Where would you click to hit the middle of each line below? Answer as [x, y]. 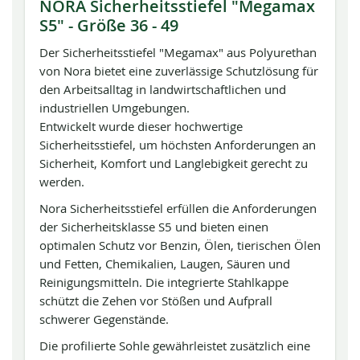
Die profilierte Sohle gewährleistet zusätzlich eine [175, 346]
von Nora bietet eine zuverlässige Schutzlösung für [179, 71]
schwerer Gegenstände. [104, 319]
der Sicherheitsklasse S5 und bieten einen [154, 227]
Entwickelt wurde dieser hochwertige [141, 126]
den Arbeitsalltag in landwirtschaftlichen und [163, 89]
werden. [62, 182]
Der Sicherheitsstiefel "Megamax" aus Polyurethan [178, 52]
